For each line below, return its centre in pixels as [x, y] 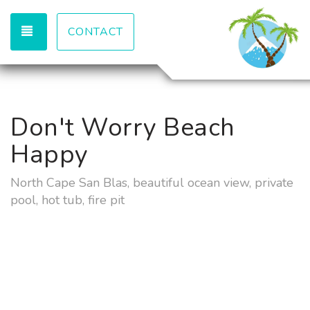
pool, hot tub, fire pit [67, 200]
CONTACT [95, 32]
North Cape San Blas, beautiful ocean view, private [152, 183]
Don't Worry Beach [123, 128]
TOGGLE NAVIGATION [97, 31]
